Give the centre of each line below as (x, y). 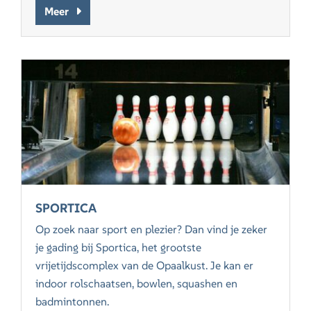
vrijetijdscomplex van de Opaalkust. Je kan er (145, 266)
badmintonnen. (73, 302)
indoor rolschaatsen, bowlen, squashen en (137, 284)
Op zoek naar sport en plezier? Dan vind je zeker (152, 229)
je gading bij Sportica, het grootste (119, 247)
